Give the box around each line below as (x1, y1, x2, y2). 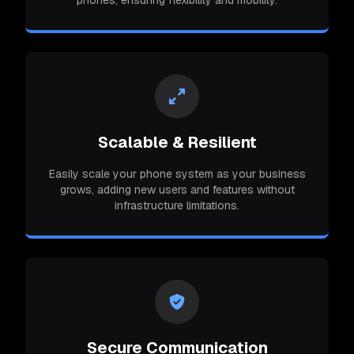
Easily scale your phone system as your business (48, 166, 306, 181)
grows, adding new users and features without (59, 182, 295, 197)
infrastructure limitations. (115, 198, 239, 213)
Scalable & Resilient (97, 131, 257, 153)
